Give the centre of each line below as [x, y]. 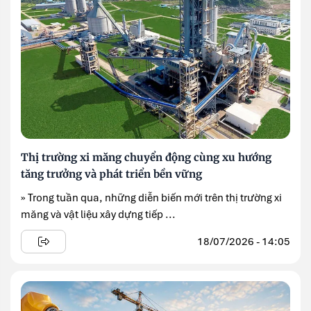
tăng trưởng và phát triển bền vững [111, 174]
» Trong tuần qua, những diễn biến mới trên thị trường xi [151, 198]
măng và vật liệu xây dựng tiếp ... [98, 215]
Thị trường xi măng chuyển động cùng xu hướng [146, 158]
